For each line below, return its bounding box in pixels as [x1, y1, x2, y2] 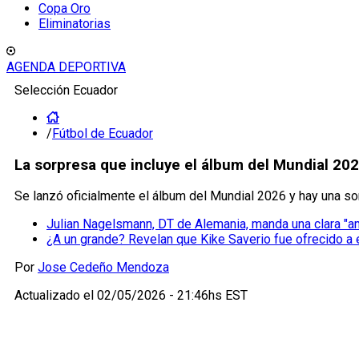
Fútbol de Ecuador [52, 126, 153, 141]
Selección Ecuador [14, 83, 118, 98]
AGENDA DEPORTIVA [6, 59, 126, 75]
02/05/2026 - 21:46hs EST [97, 288, 248, 304]
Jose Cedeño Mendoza [38, 260, 169, 276]
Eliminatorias [38, 16, 111, 31]
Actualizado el [14, 288, 97, 304]
